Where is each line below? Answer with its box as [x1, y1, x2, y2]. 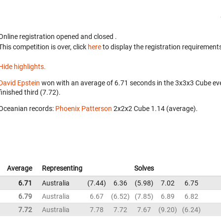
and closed [80, 33, 115, 40]
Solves [134, 164, 154, 173]
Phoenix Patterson [55, 105, 112, 112]
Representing [42, 164, 82, 173]
